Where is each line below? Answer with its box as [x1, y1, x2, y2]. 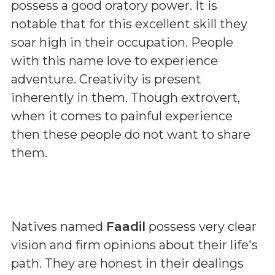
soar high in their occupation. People [11, 35, 233, 50]
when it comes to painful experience [11, 109, 233, 123]
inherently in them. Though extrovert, [11, 90, 240, 105]
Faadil [106, 219, 145, 234]
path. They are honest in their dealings [11, 256, 244, 271]
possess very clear [145, 219, 257, 234]
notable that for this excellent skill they [11, 17, 247, 31]
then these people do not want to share [11, 127, 250, 142]
